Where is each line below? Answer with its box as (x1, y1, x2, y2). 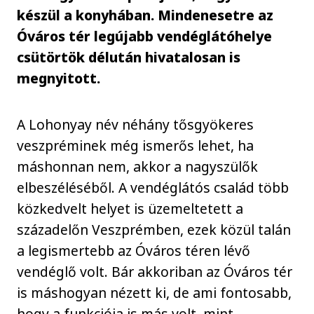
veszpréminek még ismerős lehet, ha (17, 136, 254, 155)
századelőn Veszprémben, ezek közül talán (17, 220, 292, 239)
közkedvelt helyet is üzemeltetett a (17, 199, 244, 218)
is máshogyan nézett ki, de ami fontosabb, (17, 283, 292, 302)
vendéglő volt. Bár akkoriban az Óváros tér (17, 262, 293, 281)
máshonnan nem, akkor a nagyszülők (17, 157, 259, 176)
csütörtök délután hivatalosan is (17, 47, 241, 67)
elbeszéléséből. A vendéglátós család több (17, 178, 289, 197)
